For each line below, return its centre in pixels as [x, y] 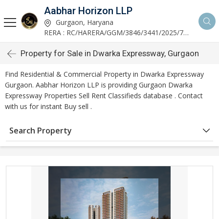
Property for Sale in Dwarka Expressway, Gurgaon [110, 53]
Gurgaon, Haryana [84, 22]
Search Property [41, 131]
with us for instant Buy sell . [48, 106]
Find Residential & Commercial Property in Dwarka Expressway [104, 74]
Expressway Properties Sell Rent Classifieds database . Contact [104, 96]
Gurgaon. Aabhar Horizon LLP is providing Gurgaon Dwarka [99, 85]
